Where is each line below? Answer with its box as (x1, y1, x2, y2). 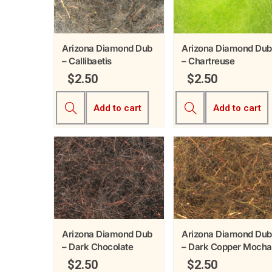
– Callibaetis (62, 55, 112, 67)
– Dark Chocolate (62, 240, 133, 253)
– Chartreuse (182, 55, 234, 67)
